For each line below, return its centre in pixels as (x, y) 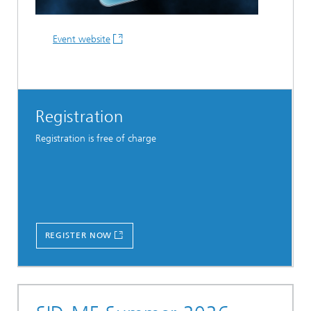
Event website (82, 40)
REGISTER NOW (78, 236)
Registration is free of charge (96, 138)
